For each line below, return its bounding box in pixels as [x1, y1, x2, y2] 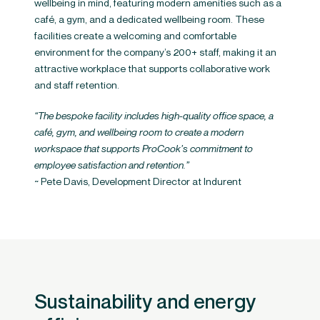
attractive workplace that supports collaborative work [34, 61, 270, 74]
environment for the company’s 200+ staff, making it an [34, 45, 276, 58]
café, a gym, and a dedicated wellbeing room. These [34, 12, 264, 25]
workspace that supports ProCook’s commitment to [34, 141, 253, 154]
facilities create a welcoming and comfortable [34, 29, 236, 41]
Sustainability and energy [34, 289, 256, 313]
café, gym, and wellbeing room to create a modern [34, 125, 244, 138]
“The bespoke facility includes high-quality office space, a [34, 109, 274, 121]
